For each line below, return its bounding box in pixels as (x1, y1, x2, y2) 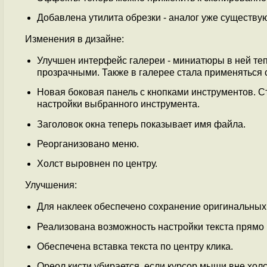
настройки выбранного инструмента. (37, 99, 200, 110)
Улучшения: (25, 180, 77, 191)
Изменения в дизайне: (25, 33, 124, 44)
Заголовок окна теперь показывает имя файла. (37, 119, 246, 129)
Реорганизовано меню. (37, 138, 139, 149)
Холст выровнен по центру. (37, 159, 157, 169)
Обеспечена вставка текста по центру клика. (37, 241, 233, 252)
